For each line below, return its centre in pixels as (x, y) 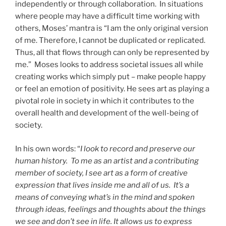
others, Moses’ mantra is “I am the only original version (112, 29)
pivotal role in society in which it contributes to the (105, 101)
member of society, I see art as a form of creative (101, 173)
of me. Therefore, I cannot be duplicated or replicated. (110, 41)
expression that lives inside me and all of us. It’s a (102, 185)
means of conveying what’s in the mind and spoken (105, 197)
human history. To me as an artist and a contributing (107, 161)
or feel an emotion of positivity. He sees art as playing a (112, 89)
